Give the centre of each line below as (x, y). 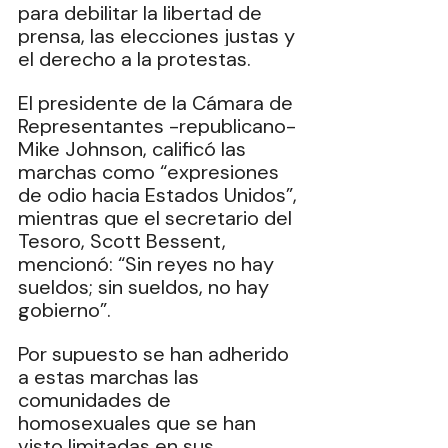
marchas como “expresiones (151, 172)
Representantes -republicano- (159, 126)
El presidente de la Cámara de (158, 103)
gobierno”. (67, 310)
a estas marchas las (111, 377)
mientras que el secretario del (157, 218)
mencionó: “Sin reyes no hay (148, 264)
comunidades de (97, 400)
